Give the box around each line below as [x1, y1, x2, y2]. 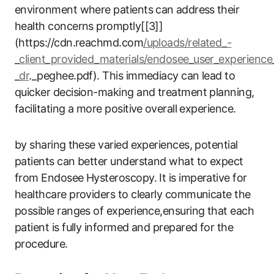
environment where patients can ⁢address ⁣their [15, 2, 240, 16]
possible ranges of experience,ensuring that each [15, 204, 254, 217]
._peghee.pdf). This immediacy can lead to [29, 68, 235, 82]
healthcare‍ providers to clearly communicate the [15, 187, 251, 201]
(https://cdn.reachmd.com [15, 35, 144, 49]
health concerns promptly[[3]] [15, 19, 163, 32]
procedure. [15, 237, 68, 250]
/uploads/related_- [143, 35, 232, 49]
